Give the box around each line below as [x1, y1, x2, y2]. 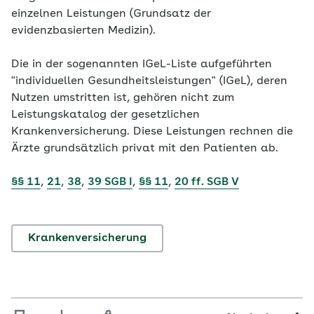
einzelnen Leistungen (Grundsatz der [11, 8, 211, 20]
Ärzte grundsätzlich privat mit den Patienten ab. [11, 143, 278, 154]
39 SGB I [88, 177, 132, 188]
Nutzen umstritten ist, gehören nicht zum [11, 93, 234, 104]
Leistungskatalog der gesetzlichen [11, 109, 200, 121]
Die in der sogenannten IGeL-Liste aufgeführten [11, 59, 272, 70]
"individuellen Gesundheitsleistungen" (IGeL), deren [11, 76, 287, 87]
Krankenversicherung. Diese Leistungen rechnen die [11, 126, 293, 137]
